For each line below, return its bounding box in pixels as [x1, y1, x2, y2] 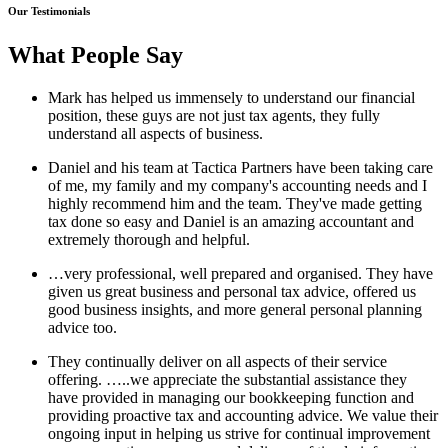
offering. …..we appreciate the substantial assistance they [48, 370, 407, 388]
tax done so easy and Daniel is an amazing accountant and [48, 212, 414, 230]
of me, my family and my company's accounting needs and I [48, 176, 427, 194]
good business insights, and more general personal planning [48, 300, 422, 318]
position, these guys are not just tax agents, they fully [48, 106, 380, 124]
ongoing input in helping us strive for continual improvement [48, 424, 430, 442]
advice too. [48, 318, 117, 336]
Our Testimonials [8, 4, 90, 17]
